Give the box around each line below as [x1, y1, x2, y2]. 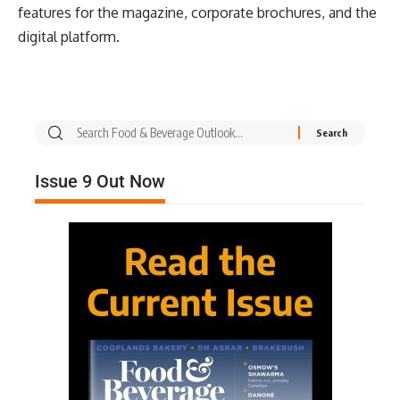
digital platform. [18, 27, 120, 46]
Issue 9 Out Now [35, 170, 165, 192]
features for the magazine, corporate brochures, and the [18, 3, 377, 21]
